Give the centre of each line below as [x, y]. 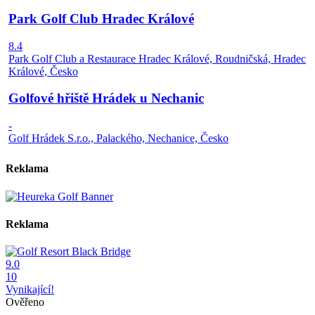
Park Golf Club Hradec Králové [101, 18]
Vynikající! [30, 290]
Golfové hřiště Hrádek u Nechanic [106, 98]
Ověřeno [25, 302]
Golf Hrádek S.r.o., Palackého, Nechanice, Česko [118, 138]
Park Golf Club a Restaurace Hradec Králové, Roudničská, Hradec [157, 58]
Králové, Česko [43, 71]
